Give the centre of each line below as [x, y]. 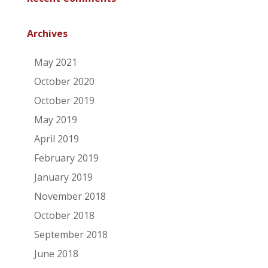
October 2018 [64, 215]
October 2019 [64, 100]
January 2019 [63, 177]
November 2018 [70, 196]
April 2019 [56, 138]
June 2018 [56, 253]
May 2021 [55, 62]
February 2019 [66, 158]
